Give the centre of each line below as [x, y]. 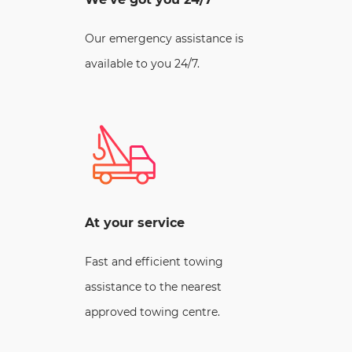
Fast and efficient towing [154, 261]
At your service [135, 222]
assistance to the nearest [153, 286]
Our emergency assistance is [164, 38]
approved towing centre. [152, 312]
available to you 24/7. [142, 63]
